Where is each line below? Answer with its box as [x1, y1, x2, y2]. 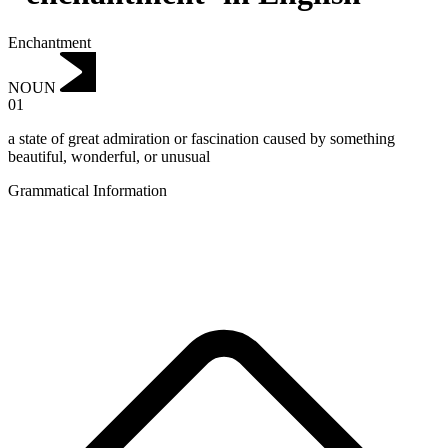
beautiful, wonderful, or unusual [8, 148, 210, 166]
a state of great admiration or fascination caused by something [8, 130, 395, 148]
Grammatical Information [8, 182, 167, 200]
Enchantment [8, 33, 91, 51]
